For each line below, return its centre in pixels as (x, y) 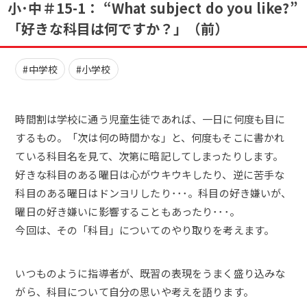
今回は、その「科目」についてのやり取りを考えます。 (145, 230)
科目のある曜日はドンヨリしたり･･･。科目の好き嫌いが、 (153, 193)
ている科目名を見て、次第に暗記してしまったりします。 (149, 156)
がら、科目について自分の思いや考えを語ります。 (134, 291)
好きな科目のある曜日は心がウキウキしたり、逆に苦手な (150, 174)
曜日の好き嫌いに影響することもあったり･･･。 (127, 211)
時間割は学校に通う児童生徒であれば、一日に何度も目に (150, 119)
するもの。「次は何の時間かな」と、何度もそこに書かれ (150, 137)
